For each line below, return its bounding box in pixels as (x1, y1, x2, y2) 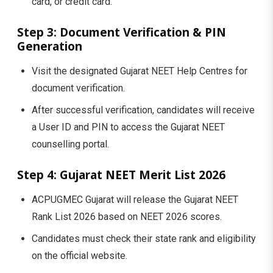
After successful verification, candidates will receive (32, 104, 255, 116)
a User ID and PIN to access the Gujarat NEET (32, 121, 225, 133)
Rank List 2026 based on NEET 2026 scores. (32, 210, 222, 222)
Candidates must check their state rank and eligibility (32, 232, 256, 244)
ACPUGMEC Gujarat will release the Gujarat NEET (32, 193, 238, 205)
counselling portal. (32, 138, 109, 150)
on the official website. (32, 249, 127, 261)
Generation (17, 37, 82, 54)
